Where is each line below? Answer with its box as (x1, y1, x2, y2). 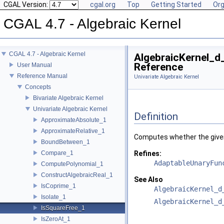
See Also (134, 175, 163, 184)
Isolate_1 (41, 193, 66, 200)
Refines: (134, 149, 161, 158)
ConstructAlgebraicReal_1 (41, 171, 113, 178)
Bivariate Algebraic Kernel (33, 94, 103, 101)
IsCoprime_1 (41, 182, 76, 189)
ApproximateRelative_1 (41, 127, 105, 134)
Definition (134, 110, 178, 122)
